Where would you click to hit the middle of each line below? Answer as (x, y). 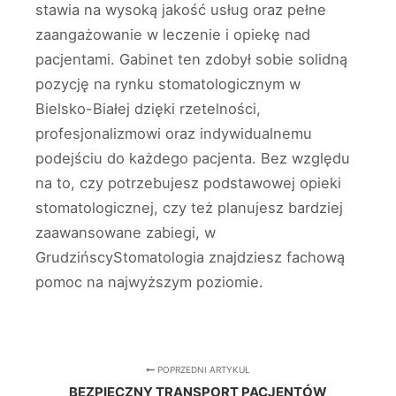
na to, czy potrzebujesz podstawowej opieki (188, 183)
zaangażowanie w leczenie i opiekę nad (173, 35)
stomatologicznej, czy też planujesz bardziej (189, 208)
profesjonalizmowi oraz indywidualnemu (174, 134)
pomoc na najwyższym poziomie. (149, 282)
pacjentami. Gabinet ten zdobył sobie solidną (191, 60)
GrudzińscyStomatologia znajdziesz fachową (190, 258)
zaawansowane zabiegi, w (126, 233)
